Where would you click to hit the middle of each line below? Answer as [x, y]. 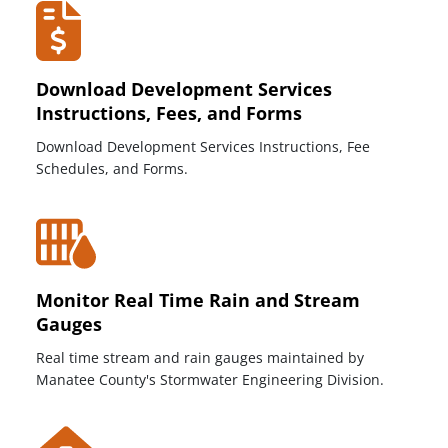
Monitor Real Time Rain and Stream [198, 299]
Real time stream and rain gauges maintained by [200, 357]
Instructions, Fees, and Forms [169, 113]
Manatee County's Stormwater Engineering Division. [210, 379]
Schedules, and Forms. [112, 168]
